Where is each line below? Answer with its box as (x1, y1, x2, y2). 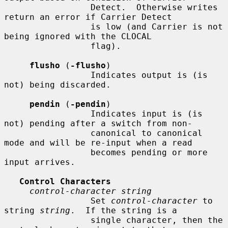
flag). (4, 41, 91, 51)
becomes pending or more (4, 147, 91, 157)
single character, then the (4, 215, 91, 225)
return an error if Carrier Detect (4, 12, 172, 22)
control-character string (30, 186, 152, 196)
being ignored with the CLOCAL (4, 31, 152, 41)
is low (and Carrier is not (4, 21, 91, 32)
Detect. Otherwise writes (4, 2, 91, 12)
